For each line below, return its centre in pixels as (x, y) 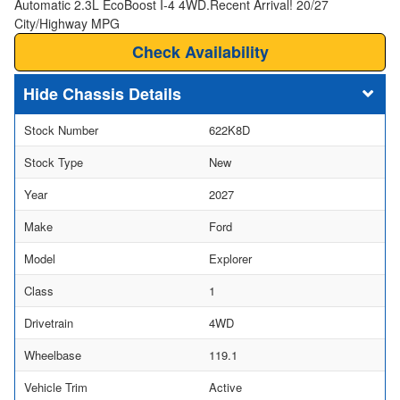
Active (225, 387)
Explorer (230, 258)
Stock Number (61, 129)
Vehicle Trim (56, 387)
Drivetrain (49, 322)
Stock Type (54, 162)
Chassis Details (122, 93)
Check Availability (200, 51)
